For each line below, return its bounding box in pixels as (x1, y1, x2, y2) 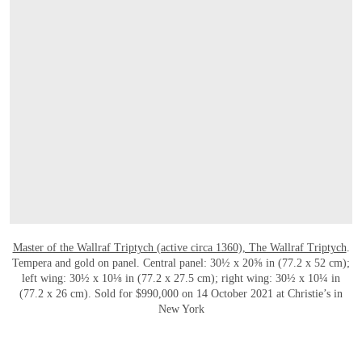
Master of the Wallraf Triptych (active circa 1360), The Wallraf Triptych (12, 241, 347, 254)
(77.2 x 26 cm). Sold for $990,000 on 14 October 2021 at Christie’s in (19, 287, 343, 300)
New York (158, 302, 204, 315)
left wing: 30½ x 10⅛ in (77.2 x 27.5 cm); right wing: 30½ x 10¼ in (22, 271, 340, 284)
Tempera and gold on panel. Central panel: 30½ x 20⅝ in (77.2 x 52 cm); (12, 256, 350, 269)
